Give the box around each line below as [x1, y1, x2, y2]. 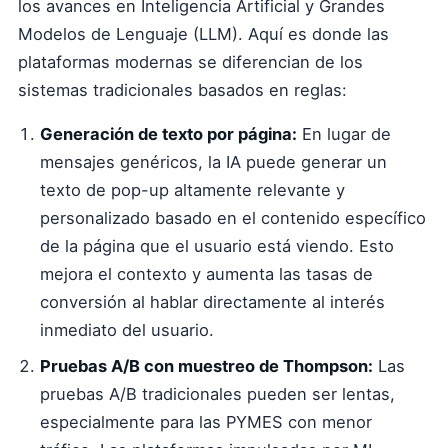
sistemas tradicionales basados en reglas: [18, 80, 347, 100]
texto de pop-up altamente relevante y [40, 180, 345, 200]
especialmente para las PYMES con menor [40, 412, 372, 432]
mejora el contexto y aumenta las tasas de [40, 264, 373, 284]
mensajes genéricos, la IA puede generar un [40, 152, 387, 172]
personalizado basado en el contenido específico [40, 208, 426, 228]
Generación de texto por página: [40, 124, 297, 144]
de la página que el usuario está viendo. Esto [40, 236, 394, 256]
